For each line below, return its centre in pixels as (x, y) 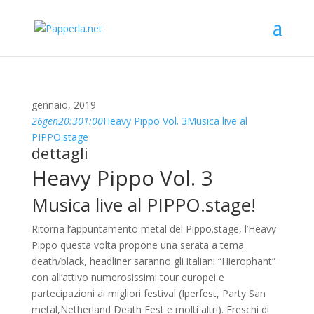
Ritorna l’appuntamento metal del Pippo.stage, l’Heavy (153, 229)
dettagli (60, 153)
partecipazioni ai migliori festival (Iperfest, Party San (148, 293)
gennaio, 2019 (63, 105)
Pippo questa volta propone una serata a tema (137, 245)
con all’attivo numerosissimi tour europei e (128, 277)
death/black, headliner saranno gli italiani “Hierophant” (153, 261)
